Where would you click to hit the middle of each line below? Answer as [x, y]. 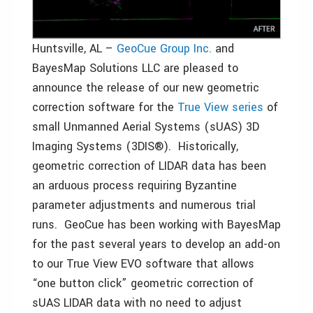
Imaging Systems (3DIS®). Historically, [135, 147]
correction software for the [105, 108]
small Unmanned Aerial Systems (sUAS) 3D [146, 127]
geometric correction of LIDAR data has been [149, 166]
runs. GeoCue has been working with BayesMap [156, 225]
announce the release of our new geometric [146, 88]
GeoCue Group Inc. [164, 49]
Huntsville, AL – [74, 49]
